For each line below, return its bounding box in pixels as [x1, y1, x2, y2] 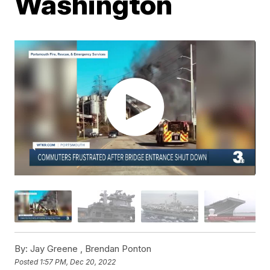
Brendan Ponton [85, 243, 152, 255]
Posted [14, 257, 40, 266]
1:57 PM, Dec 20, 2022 [40, 257, 116, 266]
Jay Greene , [28, 243, 86, 255]
